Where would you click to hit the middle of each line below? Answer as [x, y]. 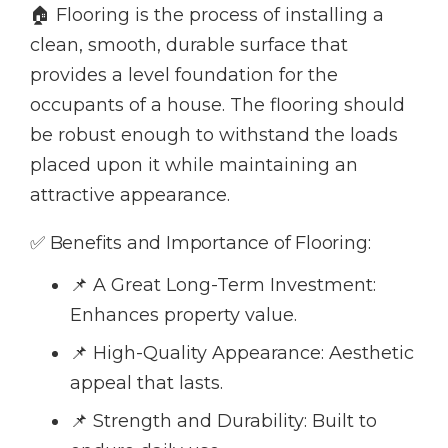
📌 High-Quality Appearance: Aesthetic [242, 353]
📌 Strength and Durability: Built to [223, 421]
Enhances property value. [183, 315]
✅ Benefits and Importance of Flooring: [200, 243]
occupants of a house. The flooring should [217, 105]
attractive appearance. [130, 195]
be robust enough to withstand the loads [214, 135]
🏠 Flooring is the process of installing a [207, 15]
